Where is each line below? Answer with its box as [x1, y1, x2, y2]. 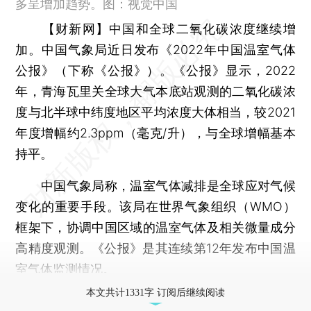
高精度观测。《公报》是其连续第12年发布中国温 [15, 240, 296, 255]
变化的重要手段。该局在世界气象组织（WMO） [15, 199, 296, 214]
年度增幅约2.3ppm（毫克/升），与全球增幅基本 [15, 125, 296, 140]
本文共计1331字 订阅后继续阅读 [86, 287, 225, 298]
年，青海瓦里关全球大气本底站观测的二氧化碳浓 [15, 83, 296, 99]
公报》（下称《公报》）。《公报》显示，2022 [15, 62, 296, 78]
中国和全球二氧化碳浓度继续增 [109, 21, 296, 36]
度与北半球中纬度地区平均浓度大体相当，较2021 [15, 104, 296, 119]
